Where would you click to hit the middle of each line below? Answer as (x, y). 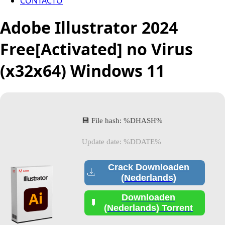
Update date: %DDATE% (122, 141)
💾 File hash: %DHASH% (122, 120)
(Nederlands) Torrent (148, 208)
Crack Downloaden (148, 167)
